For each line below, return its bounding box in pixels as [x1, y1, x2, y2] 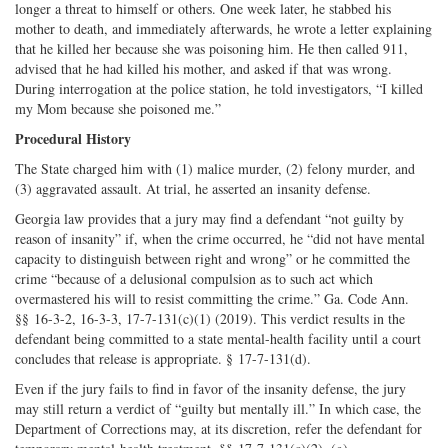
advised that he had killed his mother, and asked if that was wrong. [15, 58, 392, 78]
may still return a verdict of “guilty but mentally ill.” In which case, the [15, 398, 421, 418]
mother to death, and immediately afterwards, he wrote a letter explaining [15, 18, 432, 38]
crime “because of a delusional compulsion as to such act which [15, 268, 373, 288]
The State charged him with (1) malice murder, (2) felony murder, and [15, 158, 415, 178]
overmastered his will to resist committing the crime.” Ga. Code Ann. [15, 288, 409, 308]
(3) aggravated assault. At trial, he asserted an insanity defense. [15, 178, 371, 198]
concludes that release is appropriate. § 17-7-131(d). [15, 348, 311, 368]
